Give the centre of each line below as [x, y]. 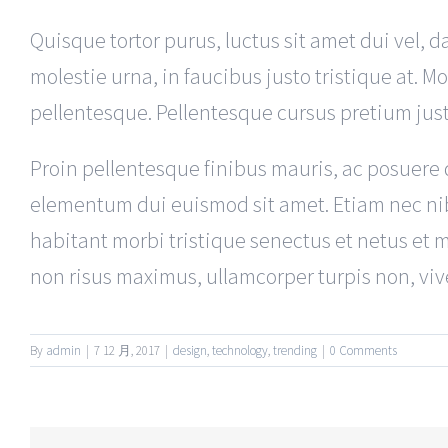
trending [295, 351]
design [190, 351]
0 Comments [363, 351]
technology [240, 351]
